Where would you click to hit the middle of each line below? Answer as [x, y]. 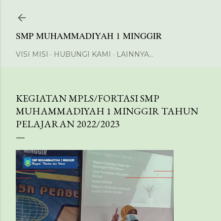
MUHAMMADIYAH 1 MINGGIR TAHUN [107, 111]
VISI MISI [32, 54]
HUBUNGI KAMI [82, 54]
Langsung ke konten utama [110, 12]
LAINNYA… [135, 54]
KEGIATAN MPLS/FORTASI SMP [88, 98]
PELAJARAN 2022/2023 [68, 124]
